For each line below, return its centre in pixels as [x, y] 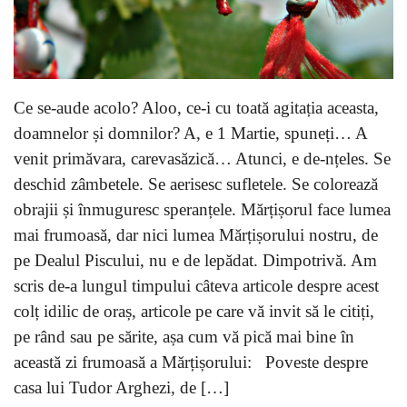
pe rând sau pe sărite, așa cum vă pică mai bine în [184, 337]
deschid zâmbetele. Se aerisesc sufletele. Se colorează [196, 184]
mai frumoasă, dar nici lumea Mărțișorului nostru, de [196, 235]
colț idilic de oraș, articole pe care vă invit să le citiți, [194, 312]
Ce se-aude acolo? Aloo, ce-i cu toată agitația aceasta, [196, 108]
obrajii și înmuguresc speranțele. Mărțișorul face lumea [202, 210]
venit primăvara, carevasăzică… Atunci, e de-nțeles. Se [202, 159]
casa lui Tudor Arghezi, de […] [121, 388]
